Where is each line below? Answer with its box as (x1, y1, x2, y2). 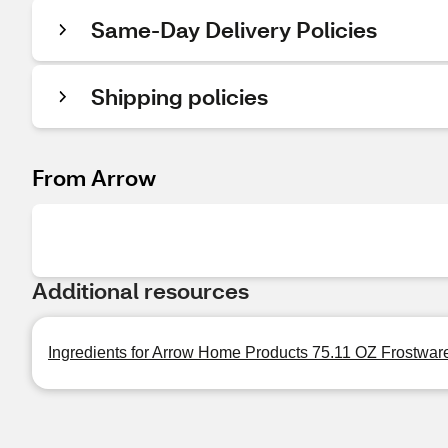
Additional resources (32, 276, 249, 305)
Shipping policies (91, 82, 268, 111)
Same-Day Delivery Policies (91, 15, 377, 44)
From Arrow (32, 163, 156, 192)
